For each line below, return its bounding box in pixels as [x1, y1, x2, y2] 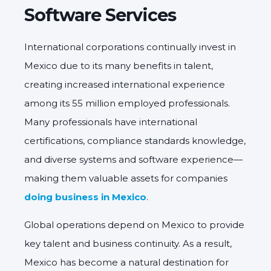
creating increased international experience [24, 78, 225, 90]
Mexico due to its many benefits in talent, [24, 59, 213, 71]
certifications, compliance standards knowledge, [24, 134, 246, 146]
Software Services [24, 4, 176, 25]
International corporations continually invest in [24, 41, 236, 53]
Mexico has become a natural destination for [24, 256, 229, 268]
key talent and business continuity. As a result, [24, 237, 232, 249]
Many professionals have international [24, 116, 197, 128]
